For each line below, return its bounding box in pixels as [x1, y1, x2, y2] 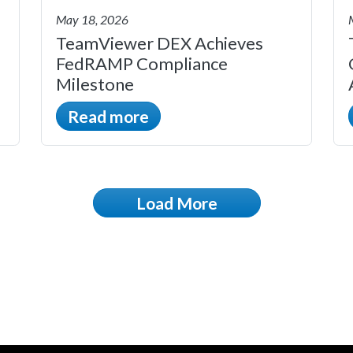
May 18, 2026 [56, 12, 128, 28]
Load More [136, 192, 217, 213]
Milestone [56, 72, 134, 95]
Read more [68, 106, 149, 126]
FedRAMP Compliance [56, 52, 228, 74]
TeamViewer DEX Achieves [56, 32, 263, 54]
